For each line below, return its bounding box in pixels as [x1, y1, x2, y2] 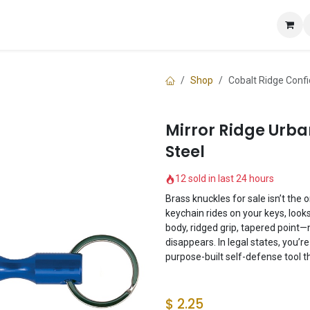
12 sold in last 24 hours [175, 173, 274, 185]
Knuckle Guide [61, 17, 130, 32]
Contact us [140, 17, 196, 32]
